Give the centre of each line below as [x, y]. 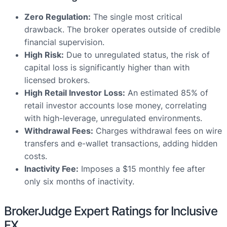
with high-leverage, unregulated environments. [113, 118]
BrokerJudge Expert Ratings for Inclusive [111, 211]
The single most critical [137, 17]
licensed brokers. [57, 80]
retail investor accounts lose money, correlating [116, 106]
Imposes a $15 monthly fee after [142, 169]
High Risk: [44, 55]
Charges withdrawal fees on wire [158, 131]
